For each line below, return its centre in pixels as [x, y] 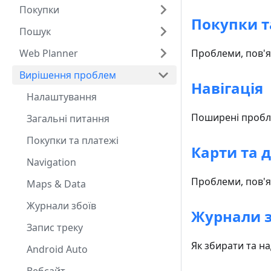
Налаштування [62, 97]
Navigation [51, 162]
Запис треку [55, 227]
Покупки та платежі [73, 140]
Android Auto [57, 249]
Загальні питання [68, 119]
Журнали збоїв [61, 206]
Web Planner [49, 53]
